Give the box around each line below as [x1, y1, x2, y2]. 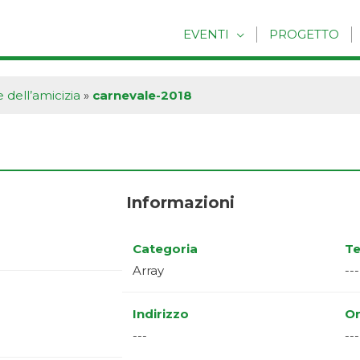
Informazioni [125, 192, 235, 212]
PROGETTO [269, 27, 339, 43]
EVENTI [183, 27, 229, 43]
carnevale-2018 [92, 88, 192, 103]
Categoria [133, 240, 198, 256]
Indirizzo [133, 305, 189, 321]
